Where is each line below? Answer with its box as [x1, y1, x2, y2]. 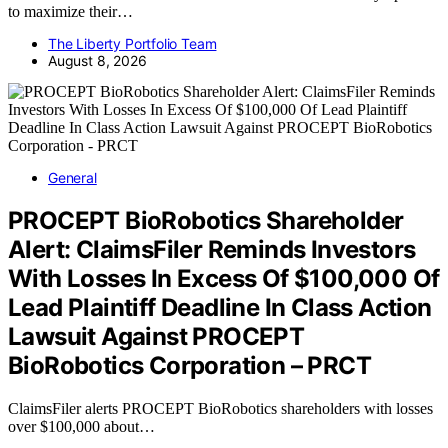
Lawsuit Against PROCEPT [8, 322, 305, 352]
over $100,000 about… [8, 418, 155, 436]
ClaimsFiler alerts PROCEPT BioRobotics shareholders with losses [8, 400, 433, 418]
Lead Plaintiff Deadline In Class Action [8, 293, 432, 323]
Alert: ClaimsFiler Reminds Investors [8, 235, 416, 265]
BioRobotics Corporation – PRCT [8, 351, 371, 381]
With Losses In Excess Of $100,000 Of [8, 264, 440, 294]
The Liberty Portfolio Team [48, 35, 217, 53]
